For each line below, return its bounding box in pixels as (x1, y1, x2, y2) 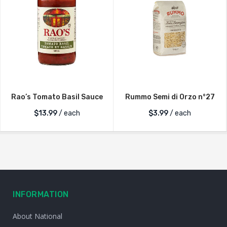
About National (13, 211, 62, 221)
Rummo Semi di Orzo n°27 (125, 93, 215, 101)
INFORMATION (13, 190, 69, 199)
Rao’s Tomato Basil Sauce (11, 93, 103, 101)
